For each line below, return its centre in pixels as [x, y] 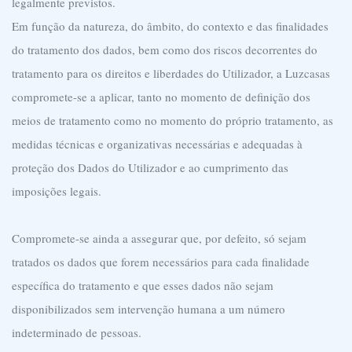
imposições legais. [57, 191]
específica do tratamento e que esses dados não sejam [143, 285]
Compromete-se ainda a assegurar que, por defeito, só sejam [159, 238]
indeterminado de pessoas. [77, 332]
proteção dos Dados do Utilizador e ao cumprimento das [150, 167]
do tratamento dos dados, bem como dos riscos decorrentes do [165, 49]
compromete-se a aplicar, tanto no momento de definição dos [161, 97]
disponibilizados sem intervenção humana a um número [148, 309]
